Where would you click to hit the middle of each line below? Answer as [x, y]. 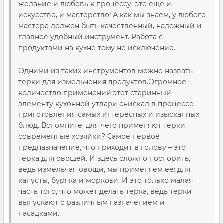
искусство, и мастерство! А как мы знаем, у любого [112, 15]
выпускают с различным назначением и [92, 202]
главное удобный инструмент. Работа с [91, 37]
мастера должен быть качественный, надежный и [110, 26]
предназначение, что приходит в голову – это [102, 147]
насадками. [39, 213]
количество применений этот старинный [95, 93]
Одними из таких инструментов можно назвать [106, 71]
